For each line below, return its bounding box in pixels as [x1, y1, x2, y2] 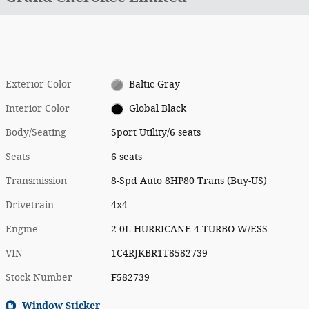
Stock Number [6, 272, 72, 283]
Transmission [6, 175, 67, 187]
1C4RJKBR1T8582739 [111, 248, 208, 259]
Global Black [128, 103, 186, 114]
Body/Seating [6, 127, 66, 139]
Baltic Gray [128, 79, 180, 90]
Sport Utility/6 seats [111, 127, 201, 139]
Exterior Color [6, 79, 72, 90]
